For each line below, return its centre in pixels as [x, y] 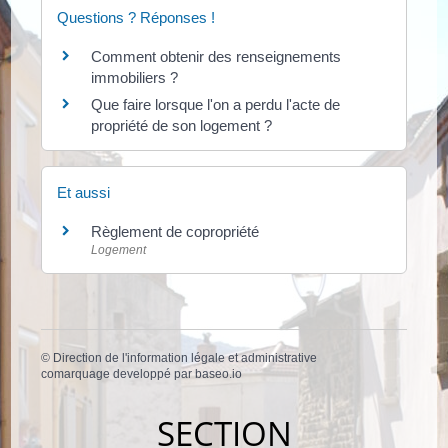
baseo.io [219, 373]
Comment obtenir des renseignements [216, 56]
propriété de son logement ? [182, 125]
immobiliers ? [135, 77]
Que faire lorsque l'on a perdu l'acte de [216, 104]
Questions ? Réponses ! [136, 17]
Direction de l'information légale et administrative [185, 357]
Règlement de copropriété [175, 232]
